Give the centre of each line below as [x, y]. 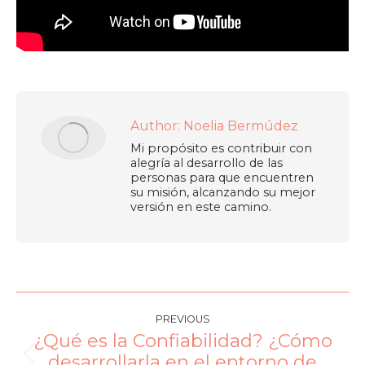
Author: [155, 126]
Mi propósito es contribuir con [221, 149]
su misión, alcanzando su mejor [223, 193]
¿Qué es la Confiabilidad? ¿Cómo [182, 341]
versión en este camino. [201, 207]
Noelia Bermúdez [239, 126]
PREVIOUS [182, 319]
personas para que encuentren [222, 178]
